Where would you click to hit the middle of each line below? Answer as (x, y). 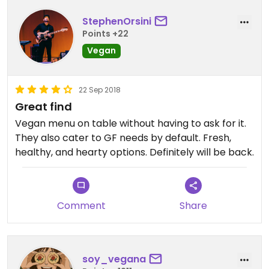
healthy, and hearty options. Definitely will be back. (134, 152)
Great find (44, 106)
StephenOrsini (117, 22)
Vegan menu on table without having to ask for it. (131, 123)
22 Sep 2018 (100, 89)
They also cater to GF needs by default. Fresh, (123, 138)
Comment (81, 205)
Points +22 (105, 34)
